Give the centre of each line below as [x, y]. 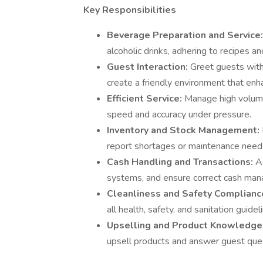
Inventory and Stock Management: [184, 130]
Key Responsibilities [130, 10]
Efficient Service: [146, 99]
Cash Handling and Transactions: [181, 162]
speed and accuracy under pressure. [179, 114]
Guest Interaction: [149, 67]
